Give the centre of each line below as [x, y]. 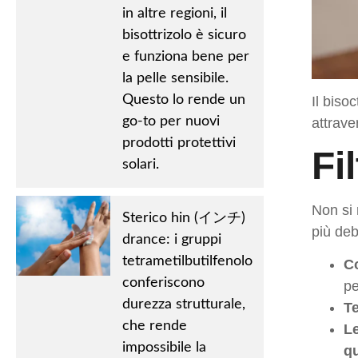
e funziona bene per [185, 57]
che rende [154, 326]
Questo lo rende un [183, 100]
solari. [140, 165]
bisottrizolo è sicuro [184, 35]
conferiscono [163, 283]
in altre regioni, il [174, 14]
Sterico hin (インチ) [183, 218]
